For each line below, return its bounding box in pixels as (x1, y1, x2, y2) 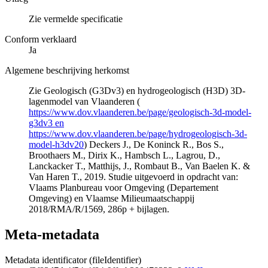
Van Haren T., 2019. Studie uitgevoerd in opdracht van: (29, 172, 238, 182)
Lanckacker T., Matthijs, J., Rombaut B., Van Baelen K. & (29, 161, 250, 172)
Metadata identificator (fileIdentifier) (5, 254, 141, 265)
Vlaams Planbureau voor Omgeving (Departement (29, 182, 218, 193)
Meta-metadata (5, 226, 99, 242)
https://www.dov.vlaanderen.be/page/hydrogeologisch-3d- (29, 129, 247, 139)
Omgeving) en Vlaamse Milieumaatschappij (29, 193, 194, 204)
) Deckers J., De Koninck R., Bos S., (84, 139, 224, 150)
